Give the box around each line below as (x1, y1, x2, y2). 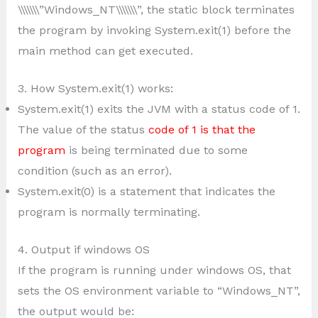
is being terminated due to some (65, 143, 248, 157)
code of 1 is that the (148, 122, 256, 136)
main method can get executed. (17, 43, 193, 57)
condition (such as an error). (17, 163, 172, 177)
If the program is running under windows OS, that (17, 263, 291, 277)
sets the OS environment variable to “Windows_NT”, (17, 283, 300, 297)
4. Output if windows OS (17, 242, 150, 256)
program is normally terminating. (17, 204, 200, 219)
